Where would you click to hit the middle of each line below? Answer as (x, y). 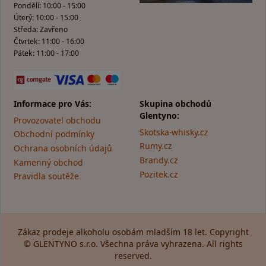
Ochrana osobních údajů (63, 148)
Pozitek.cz (159, 174)
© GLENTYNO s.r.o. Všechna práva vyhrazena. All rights (133, 243)
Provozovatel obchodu (57, 120)
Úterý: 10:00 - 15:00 (46, 17)
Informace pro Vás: (53, 104)
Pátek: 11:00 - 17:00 (46, 53)
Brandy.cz (159, 160)
